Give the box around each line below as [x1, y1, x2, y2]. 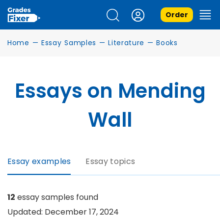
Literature [108, 38, 145, 48]
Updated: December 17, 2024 [7, 206, 119, 218]
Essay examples [7, 156, 71, 167]
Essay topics [85, 156, 136, 167]
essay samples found [15, 192, 98, 203]
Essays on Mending [14, 77, 206, 105]
